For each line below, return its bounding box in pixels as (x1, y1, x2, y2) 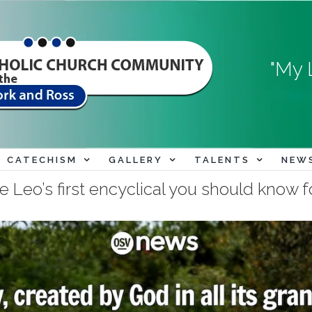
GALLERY (108, 154, 163, 165)
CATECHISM (6, 154, 77, 165)
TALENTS (194, 154, 250, 165)
